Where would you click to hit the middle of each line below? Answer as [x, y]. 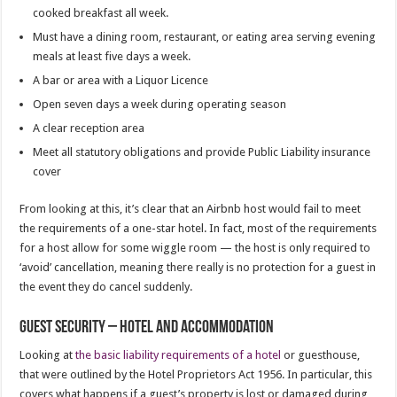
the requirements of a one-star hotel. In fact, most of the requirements [198, 228]
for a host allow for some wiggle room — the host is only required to [195, 247]
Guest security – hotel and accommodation [147, 327]
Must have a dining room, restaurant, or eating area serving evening [205, 36]
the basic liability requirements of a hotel [179, 354]
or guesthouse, [321, 354]
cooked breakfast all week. [101, 12]
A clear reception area [89, 128]
